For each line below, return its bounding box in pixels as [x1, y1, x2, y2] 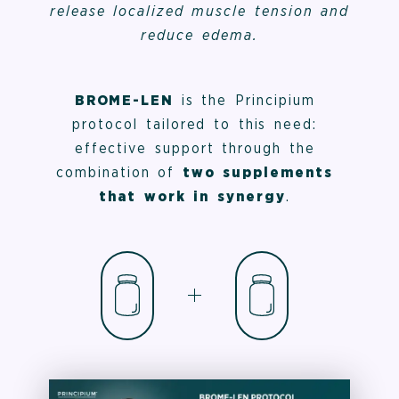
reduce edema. [141, 28, 258, 44]
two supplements [182, 166, 334, 181]
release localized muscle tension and [49, 4, 350, 20]
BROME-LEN [74, 94, 182, 109]
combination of [56, 166, 183, 181]
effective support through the [74, 142, 315, 157]
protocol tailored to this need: [72, 118, 317, 133]
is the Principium [181, 94, 315, 109]
